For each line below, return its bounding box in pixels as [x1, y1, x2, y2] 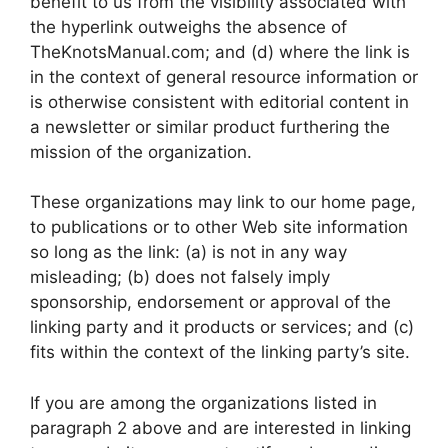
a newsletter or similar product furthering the [30, 116, 390, 137]
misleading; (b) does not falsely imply [30, 267, 330, 287]
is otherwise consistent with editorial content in [30, 91, 409, 112]
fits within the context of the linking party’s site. [30, 342, 410, 362]
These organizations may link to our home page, [30, 192, 416, 212]
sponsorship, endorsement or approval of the [30, 292, 391, 312]
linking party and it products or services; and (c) [30, 317, 414, 337]
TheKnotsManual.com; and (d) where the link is [30, 41, 410, 62]
